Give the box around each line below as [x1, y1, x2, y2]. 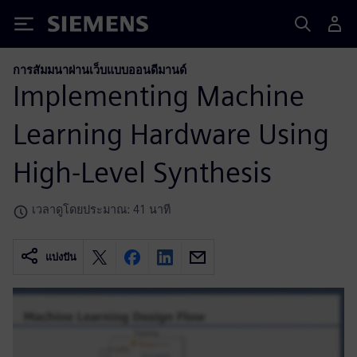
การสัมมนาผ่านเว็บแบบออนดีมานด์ [13, 63, 186, 76]
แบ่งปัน [45, 251, 76, 264]
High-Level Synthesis [13, 154, 272, 190]
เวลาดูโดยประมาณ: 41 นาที [32, 202, 171, 216]
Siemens [48, 18, 100, 35]
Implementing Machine [13, 77, 304, 113]
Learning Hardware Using [13, 116, 329, 151]
